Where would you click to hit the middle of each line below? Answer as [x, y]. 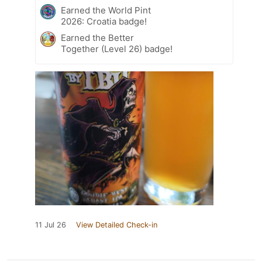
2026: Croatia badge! [104, 21]
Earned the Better [97, 37]
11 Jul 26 [51, 225]
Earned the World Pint [106, 10]
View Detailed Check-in [117, 225]
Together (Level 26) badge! [117, 49]
